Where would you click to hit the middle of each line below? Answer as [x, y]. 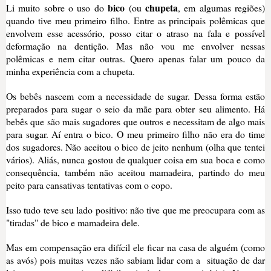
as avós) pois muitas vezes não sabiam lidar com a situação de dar [135, 260]
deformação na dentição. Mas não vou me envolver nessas [135, 45]
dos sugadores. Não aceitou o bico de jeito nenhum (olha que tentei [135, 146]
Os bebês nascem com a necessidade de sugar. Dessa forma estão [135, 96]
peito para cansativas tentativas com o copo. [89, 184]
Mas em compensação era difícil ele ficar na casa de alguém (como [135, 247]
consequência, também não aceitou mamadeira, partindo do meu [135, 172]
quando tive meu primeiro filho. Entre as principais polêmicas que [135, 20]
